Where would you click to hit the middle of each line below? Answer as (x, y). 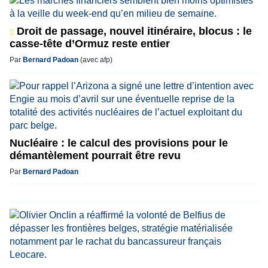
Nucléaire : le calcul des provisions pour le (119, 143)
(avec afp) (95, 60)
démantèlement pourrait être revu (95, 156)
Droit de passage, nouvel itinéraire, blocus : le (133, 31)
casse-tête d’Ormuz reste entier (90, 44)
